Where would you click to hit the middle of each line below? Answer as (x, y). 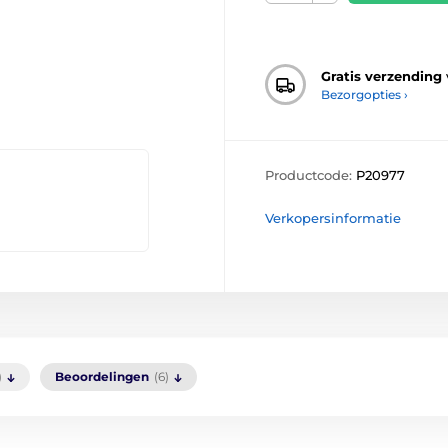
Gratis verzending (381, 75)
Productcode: (310, 175)
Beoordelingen (102, 376)
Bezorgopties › (364, 94)
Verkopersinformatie (333, 218)
